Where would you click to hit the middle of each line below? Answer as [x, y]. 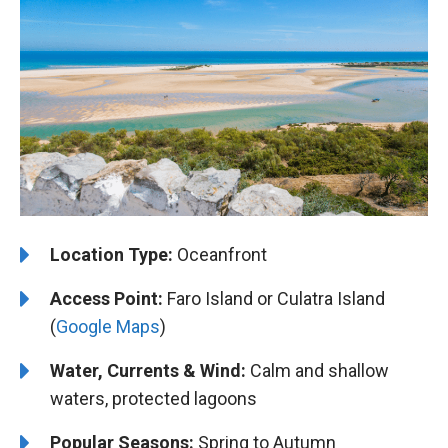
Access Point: [106, 298]
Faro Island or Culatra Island [274, 298]
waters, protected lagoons [153, 398]
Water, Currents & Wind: [148, 370]
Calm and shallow [317, 370]
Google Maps [108, 326]
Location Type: [111, 254]
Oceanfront [220, 254]
